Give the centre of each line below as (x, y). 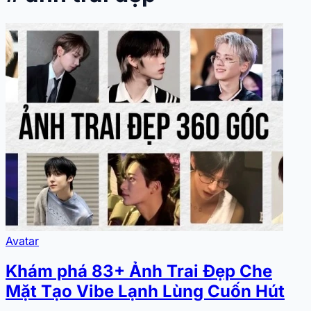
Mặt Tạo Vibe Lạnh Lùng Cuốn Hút (145, 292)
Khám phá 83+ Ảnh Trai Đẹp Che (139, 271)
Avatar (22, 241)
